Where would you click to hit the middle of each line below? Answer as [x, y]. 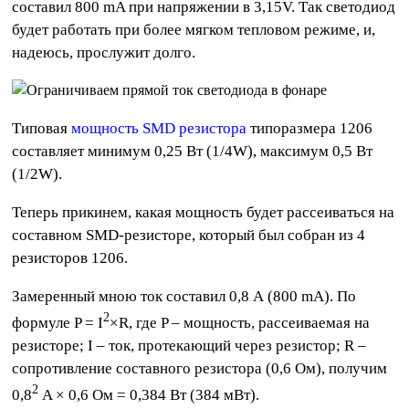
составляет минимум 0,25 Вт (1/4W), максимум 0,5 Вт [193, 152]
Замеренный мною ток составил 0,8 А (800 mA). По [184, 297]
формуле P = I [58, 322]
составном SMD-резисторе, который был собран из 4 [189, 236]
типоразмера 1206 [310, 129]
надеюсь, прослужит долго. [104, 53]
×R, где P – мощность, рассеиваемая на [240, 322]
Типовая [42, 129]
